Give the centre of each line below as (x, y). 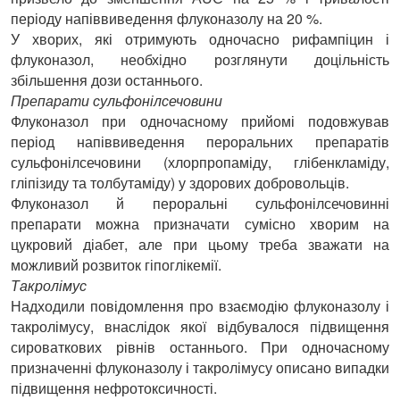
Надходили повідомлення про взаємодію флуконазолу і (200, 305)
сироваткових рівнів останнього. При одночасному (200, 346)
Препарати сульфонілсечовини (116, 100)
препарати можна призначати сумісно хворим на (200, 223)
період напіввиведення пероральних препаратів (200, 141)
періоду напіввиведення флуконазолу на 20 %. (166, 18)
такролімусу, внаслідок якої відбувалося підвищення (200, 326)
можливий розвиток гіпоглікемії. (116, 264)
